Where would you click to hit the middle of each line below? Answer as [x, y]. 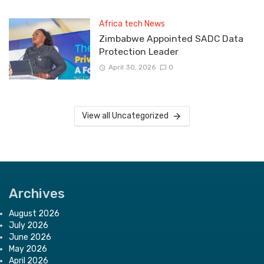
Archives [37, 193]
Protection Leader [138, 52]
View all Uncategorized [126, 115]
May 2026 [28, 249]
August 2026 [34, 213]
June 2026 [30, 237]
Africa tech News [132, 24]
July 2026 [29, 225]
